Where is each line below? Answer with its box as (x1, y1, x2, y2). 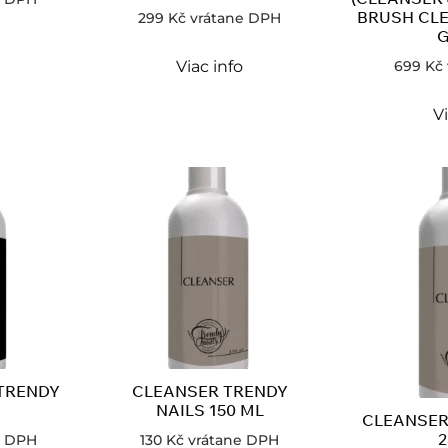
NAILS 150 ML (155, 399, 264, 420)
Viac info (176, 56, 244, 76)
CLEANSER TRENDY (131, 380, 288, 401)
